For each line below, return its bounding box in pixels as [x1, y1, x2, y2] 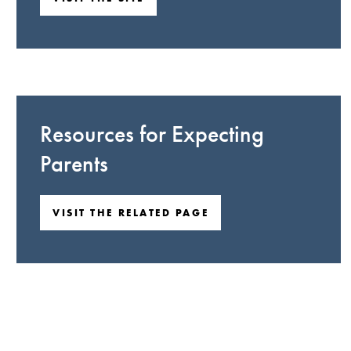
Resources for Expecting [40, 119, 264, 149]
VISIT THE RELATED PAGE [52, 206, 209, 219]
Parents [40, 149, 108, 179]
